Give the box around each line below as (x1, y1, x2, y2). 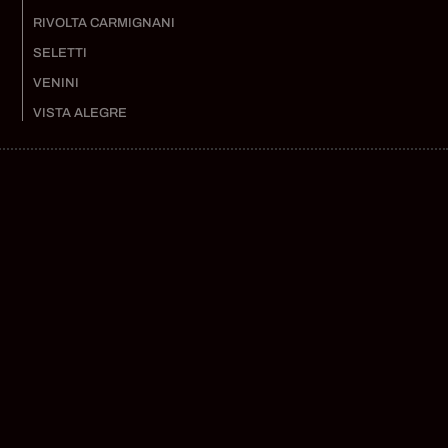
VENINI (32, 76, 79, 91)
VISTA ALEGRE (32, 106, 127, 121)
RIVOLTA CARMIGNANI (32, 16, 175, 31)
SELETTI (32, 46, 87, 61)
